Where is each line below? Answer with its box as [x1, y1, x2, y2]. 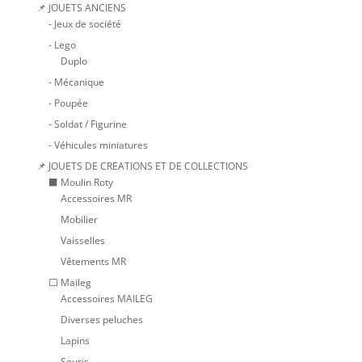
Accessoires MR [60, 192, 132, 206]
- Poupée [48, 96, 88, 111]
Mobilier [60, 213, 98, 227]
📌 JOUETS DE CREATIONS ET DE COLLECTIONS [36, 159, 248, 174]
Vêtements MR [60, 255, 126, 269]
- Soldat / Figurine [48, 117, 127, 132]
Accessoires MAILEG [60, 292, 153, 306]
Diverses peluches [60, 313, 143, 327]
